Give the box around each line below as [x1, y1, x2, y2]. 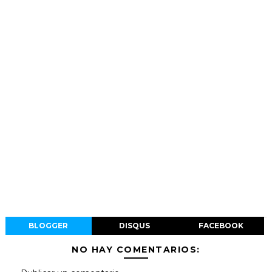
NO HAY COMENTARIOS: [72, 243, 200, 255]
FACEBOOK [198, 220, 243, 230]
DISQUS [119, 220, 151, 230]
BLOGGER [29, 220, 69, 230]
